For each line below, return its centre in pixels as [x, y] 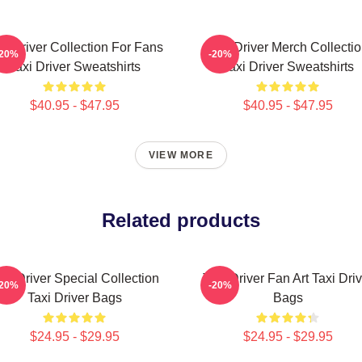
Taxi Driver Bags [74, 298]
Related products [181, 220]
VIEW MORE [181, 155]
